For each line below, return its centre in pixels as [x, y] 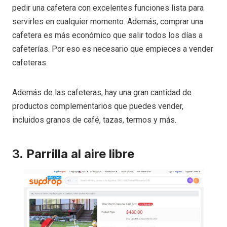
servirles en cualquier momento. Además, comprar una [108, 21]
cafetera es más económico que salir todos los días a [107, 35]
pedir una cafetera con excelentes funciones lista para [108, 8]
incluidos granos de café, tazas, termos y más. [94, 120]
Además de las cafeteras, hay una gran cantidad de [102, 92]
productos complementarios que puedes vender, [98, 106]
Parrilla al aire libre [80, 154]
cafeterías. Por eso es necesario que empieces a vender [113, 49]
